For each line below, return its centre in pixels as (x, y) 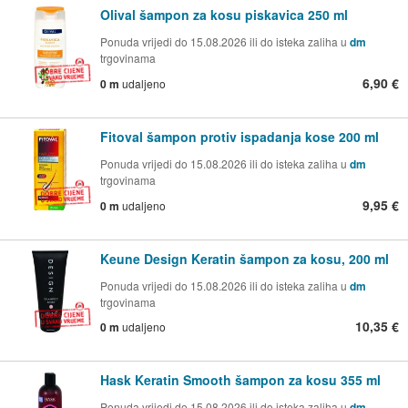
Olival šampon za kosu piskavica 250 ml (224, 14)
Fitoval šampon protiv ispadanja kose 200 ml (240, 136)
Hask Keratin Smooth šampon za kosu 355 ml (240, 380)
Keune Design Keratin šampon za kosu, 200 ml (245, 258)
